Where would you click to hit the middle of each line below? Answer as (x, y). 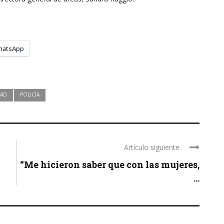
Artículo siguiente (152, 147)
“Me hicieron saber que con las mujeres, (110, 164)
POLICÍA (30, 94)
